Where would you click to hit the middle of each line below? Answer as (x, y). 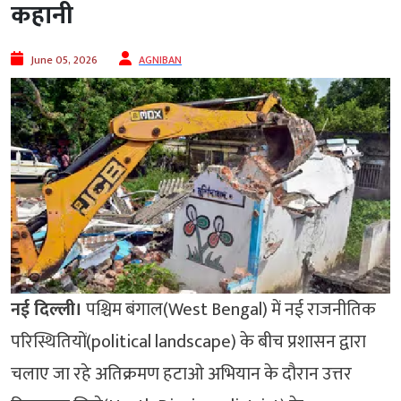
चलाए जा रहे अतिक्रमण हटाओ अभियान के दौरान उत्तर (181, 375)
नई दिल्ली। (47, 310)
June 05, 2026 (64, 60)
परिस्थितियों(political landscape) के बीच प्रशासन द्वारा (188, 342)
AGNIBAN (160, 60)
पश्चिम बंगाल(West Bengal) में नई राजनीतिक (229, 310)
